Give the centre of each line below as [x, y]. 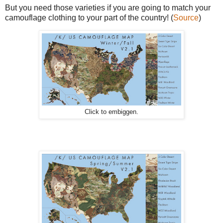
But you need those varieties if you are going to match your [108, 7]
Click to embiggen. [111, 112]
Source [186, 17]
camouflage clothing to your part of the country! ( [89, 17]
